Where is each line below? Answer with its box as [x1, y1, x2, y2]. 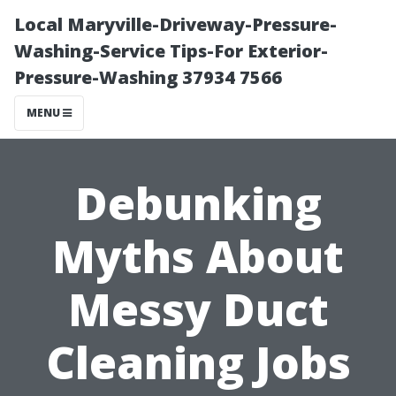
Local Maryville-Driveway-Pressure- [14, 12, 337, 36]
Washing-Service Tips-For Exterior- [14, 39, 328, 63]
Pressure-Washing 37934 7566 [14, 65, 282, 89]
